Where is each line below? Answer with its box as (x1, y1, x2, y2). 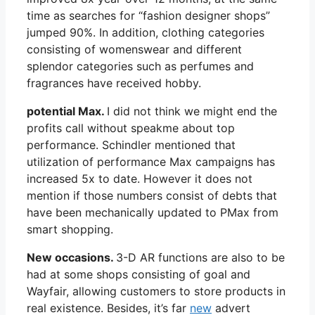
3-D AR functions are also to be (116, 250, 285, 264)
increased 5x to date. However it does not (27, 171, 252, 186)
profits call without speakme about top (27, 120, 235, 135)
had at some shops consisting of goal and (27, 266, 250, 281)
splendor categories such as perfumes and (27, 58, 254, 73)
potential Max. (27, 103, 107, 118)
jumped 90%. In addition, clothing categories (27, 25, 264, 39)
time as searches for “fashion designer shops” (27, 8, 270, 22)
